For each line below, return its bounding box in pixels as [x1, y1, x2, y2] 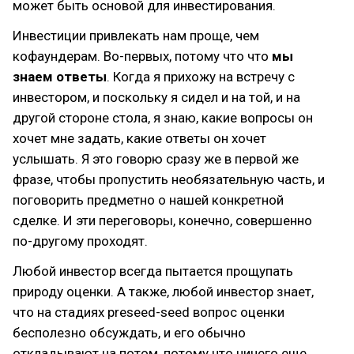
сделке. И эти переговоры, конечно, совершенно [13, 213, 312, 228]
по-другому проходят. [13, 233, 148, 249]
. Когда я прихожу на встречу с [107, 69, 295, 85]
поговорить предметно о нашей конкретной [13, 192, 284, 208]
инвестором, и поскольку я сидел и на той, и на [13, 89, 300, 105]
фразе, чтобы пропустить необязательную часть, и [13, 171, 325, 187]
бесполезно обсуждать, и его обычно [13, 325, 246, 341]
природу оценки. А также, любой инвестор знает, [13, 284, 314, 299]
